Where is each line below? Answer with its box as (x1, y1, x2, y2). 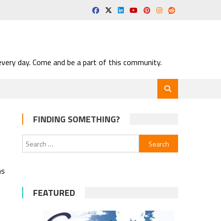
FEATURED (33, 186, 75, 199)
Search (139, 135, 160, 146)
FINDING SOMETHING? (33, 112, 120, 126)
